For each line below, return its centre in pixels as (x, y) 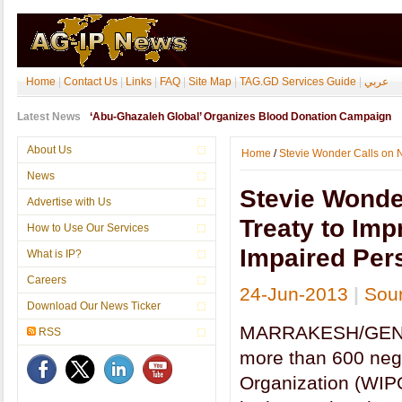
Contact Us (91, 82)
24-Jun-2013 (294, 294)
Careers (47, 280)
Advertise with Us (69, 202)
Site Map (210, 82)
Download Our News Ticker (94, 306)
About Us (49, 150)
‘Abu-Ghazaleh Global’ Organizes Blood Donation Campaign (240, 117)
